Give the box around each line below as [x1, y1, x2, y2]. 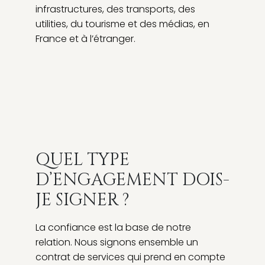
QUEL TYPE [35, 148, 130, 172]
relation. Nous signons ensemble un [35, 235, 198, 249]
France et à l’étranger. [35, 31, 135, 46]
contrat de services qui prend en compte [35, 250, 225, 264]
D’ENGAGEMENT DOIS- [35, 168, 230, 192]
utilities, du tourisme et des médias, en [35, 17, 209, 31]
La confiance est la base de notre [35, 220, 191, 234]
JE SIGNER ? [35, 188, 130, 212]
